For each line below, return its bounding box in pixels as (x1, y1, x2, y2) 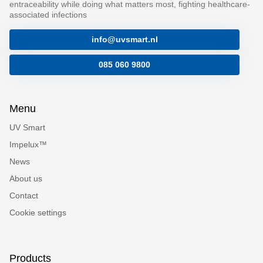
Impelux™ (9, 139, 47, 149)
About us (9, 173, 42, 183)
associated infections (9, 9, 87, 19)
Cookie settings (9, 207, 66, 217)
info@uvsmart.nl (91, 35, 158, 45)
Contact (9, 190, 38, 200)
